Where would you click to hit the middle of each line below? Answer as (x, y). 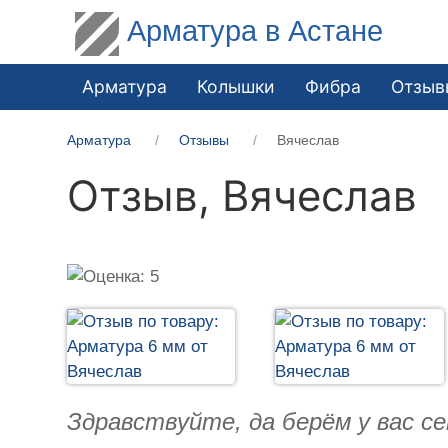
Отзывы (204, 139)
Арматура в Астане (255, 30)
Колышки (236, 86)
